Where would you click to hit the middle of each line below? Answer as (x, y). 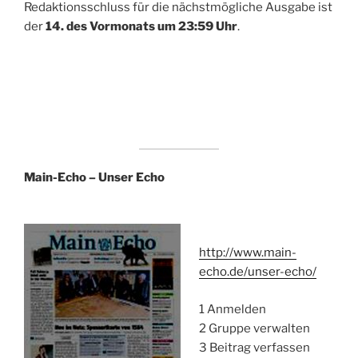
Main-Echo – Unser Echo (94, 177)
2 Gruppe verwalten (254, 328)
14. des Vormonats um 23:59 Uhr (141, 26)
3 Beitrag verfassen (254, 347)
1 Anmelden (232, 309)
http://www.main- (247, 253)
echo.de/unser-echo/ (257, 272)
